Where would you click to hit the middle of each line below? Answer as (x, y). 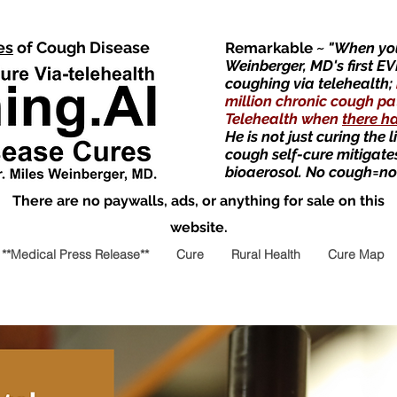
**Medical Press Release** (75, 254)
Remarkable (271, 48)
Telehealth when (284, 119)
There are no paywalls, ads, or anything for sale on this (198, 201)
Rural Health (266, 254)
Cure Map (356, 254)
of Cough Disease (82, 47)
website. (198, 227)
